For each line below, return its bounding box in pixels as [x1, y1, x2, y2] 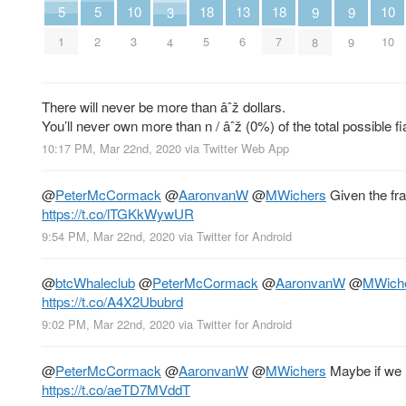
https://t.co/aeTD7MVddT [42, 380, 190, 400]
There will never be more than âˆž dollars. [42, 96, 285, 116]
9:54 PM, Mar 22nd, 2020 [42, 227, 175, 246]
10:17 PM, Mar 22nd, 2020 [42, 139, 181, 157]
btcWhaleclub [55, 273, 135, 293]
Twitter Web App [203, 139, 289, 157]
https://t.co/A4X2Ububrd [42, 292, 183, 312]
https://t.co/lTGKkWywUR [42, 203, 194, 223]
